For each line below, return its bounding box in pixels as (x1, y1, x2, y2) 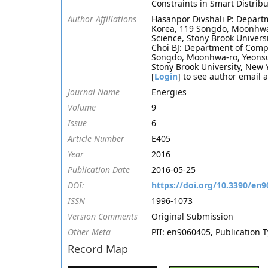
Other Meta (68, 226, 111, 237)
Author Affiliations (68, 13, 136, 25)
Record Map (68, 242, 128, 256)
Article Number (68, 133, 124, 144)
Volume (68, 102, 96, 113)
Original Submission (151, 211, 233, 222)
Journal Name (68, 86, 120, 98)
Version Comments (68, 211, 138, 222)
